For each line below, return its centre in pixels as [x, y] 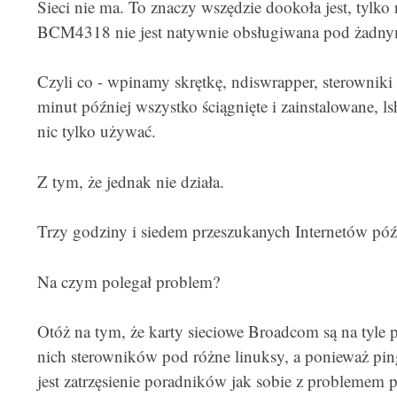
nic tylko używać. [96, 131]
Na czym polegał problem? [128, 281]
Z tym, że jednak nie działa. [130, 181]
